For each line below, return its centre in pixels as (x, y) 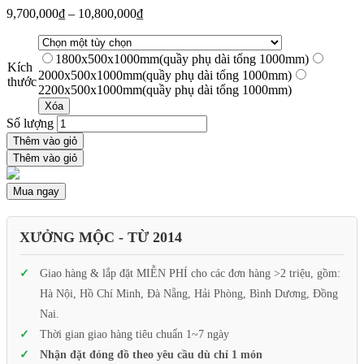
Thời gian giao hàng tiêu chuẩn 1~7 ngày (134, 335)
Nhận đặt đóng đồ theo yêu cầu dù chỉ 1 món (151, 355)
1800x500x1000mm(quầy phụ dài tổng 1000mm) (182, 59)
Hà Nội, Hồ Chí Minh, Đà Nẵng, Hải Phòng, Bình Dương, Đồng (189, 294)
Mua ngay (36, 192)
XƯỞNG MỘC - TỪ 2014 (101, 238)
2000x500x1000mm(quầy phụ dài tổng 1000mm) (165, 76)
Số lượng (30, 123)
